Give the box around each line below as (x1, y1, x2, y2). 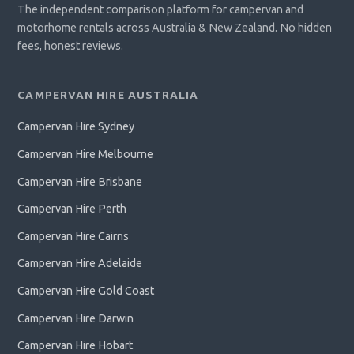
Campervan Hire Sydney (17, 120, 135, 134)
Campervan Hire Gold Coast (17, 284, 155, 297)
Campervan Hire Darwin (17, 311, 134, 325)
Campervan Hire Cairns (17, 229, 130, 243)
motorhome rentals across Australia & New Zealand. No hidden (17, 21, 333, 35)
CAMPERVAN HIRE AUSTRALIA (17, 88, 199, 102)
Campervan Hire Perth (17, 202, 127, 216)
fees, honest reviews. (17, 40, 124, 53)
